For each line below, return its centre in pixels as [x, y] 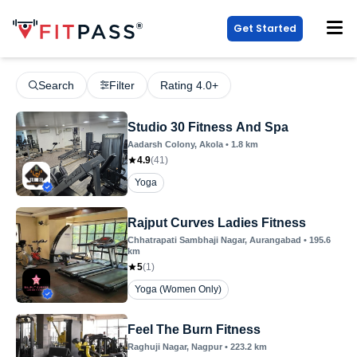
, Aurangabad [273, 240]
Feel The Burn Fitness [194, 330]
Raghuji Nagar [157, 347]
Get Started [265, 28]
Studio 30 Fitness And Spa [208, 127]
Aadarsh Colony [161, 144]
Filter [122, 85]
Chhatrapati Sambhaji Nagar [186, 240]
